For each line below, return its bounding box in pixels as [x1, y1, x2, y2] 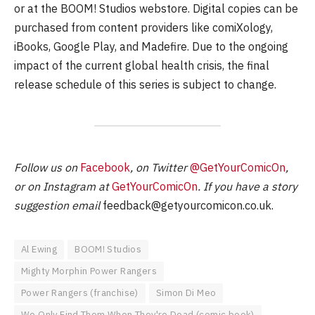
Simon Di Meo [155, 286, 217, 299]
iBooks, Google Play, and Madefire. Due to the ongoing [14, 39, 288, 53]
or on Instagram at [14, 179, 112, 193]
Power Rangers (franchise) [21, 286, 139, 299]
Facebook [80, 160, 130, 174]
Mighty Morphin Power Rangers [21, 264, 157, 277]
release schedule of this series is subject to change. [14, 77, 276, 91]
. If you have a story [198, 179, 297, 193]
